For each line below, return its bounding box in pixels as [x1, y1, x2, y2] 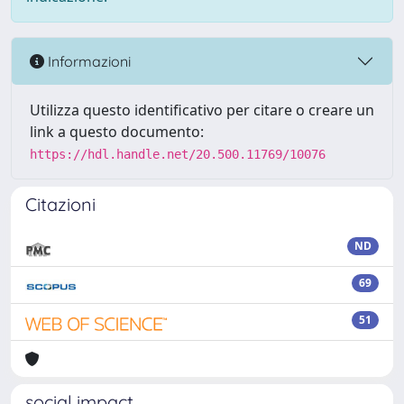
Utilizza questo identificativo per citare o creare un [30, 100, 374, 120]
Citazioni [25, 193, 96, 216]
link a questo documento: [30, 122, 204, 142]
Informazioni [44, 51, 131, 70]
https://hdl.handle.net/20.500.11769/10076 [30, 147, 326, 161]
